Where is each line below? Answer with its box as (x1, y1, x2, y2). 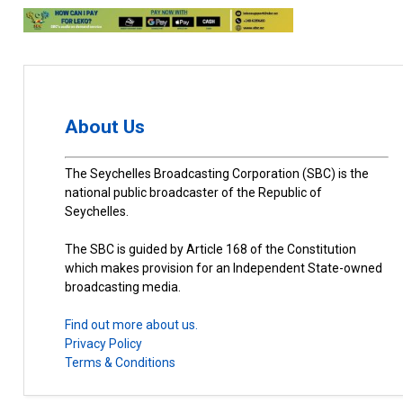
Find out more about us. (65, 318, 199, 333)
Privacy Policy (65, 336, 143, 352)
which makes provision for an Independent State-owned (65, 261, 383, 276)
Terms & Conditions (65, 355, 176, 371)
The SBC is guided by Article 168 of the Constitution (65, 242, 357, 257)
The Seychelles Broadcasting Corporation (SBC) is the (65, 166, 370, 182)
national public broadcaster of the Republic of (65, 185, 323, 201)
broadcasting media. (65, 280, 182, 295)
